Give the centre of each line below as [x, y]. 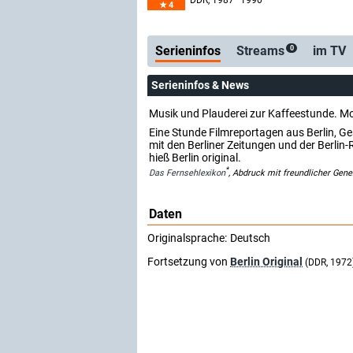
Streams [260, 51]
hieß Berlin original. [195, 158]
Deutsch [250, 238]
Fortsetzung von [189, 261]
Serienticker [208, 13]
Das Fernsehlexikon [187, 173]
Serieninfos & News [200, 85]
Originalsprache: [187, 238]
